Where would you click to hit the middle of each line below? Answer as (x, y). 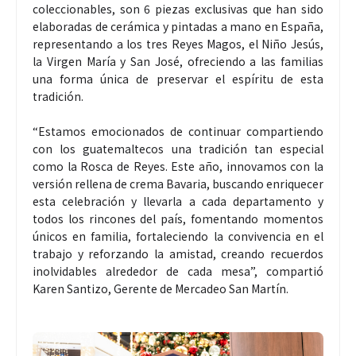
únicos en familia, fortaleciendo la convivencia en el (178, 236)
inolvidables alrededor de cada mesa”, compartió (178, 271)
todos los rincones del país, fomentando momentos (178, 219)
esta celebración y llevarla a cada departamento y (178, 201)
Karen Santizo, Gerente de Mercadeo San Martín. (162, 288)
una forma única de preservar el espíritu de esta (178, 79)
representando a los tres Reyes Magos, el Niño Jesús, (178, 44)
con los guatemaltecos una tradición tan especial (178, 149)
